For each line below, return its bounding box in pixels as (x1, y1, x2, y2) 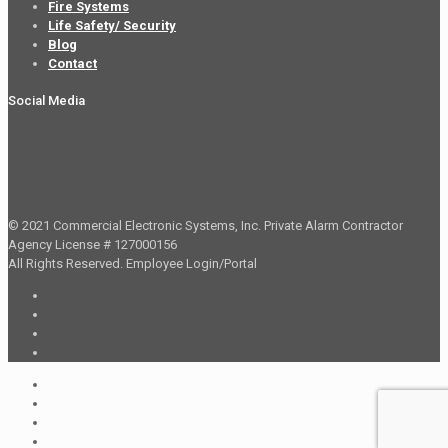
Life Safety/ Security (48, 18, 176, 34)
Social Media (8, 92, 85, 108)
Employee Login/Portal (126, 255, 257, 271)
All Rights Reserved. (8, 255, 126, 271)
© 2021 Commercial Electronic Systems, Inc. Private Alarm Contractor (8, 217, 403, 233)
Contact (48, 56, 97, 72)
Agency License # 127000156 (8, 236, 177, 252)
